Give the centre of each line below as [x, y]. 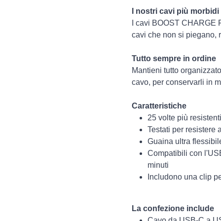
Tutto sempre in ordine [174, 59]
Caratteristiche [159, 106]
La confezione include [173, 209]
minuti [158, 165]
